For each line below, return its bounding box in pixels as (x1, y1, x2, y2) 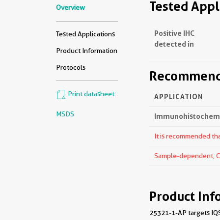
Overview (56, 3, 85, 11)
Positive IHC (154, 28, 194, 38)
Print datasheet (66, 90, 114, 98)
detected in (154, 39, 194, 49)
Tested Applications (56, 30, 115, 38)
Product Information (56, 47, 117, 55)
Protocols (56, 63, 85, 71)
